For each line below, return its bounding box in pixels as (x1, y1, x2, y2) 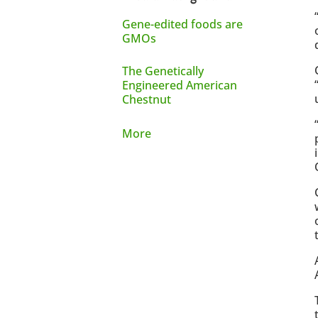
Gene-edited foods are (122, 16, 243, 32)
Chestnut (122, 91, 172, 107)
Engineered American (122, 77, 238, 93)
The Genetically (122, 62, 204, 79)
